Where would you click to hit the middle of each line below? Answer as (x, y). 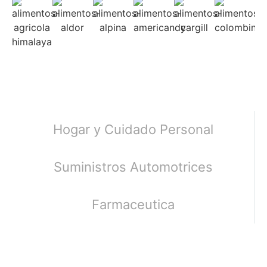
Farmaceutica (133, 204)
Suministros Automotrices (133, 167)
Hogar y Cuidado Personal (133, 129)
